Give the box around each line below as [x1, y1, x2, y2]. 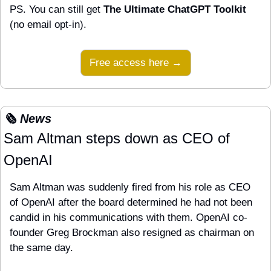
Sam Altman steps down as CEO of [4, 130, 230, 147]
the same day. [10, 242, 73, 254]
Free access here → [89, 57, 182, 69]
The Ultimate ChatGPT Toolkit [103, 4, 246, 16]
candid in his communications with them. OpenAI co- [10, 212, 247, 224]
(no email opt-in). [10, 19, 87, 31]
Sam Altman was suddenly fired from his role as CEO [10, 181, 250, 194]
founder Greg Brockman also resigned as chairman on [10, 227, 254, 239]
